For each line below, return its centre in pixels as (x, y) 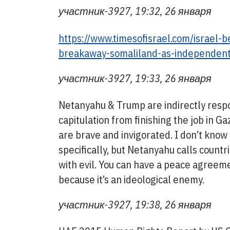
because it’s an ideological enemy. (131, 179)
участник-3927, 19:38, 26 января (135, 204)
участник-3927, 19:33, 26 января (135, 78)
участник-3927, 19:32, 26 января (135, 11)
